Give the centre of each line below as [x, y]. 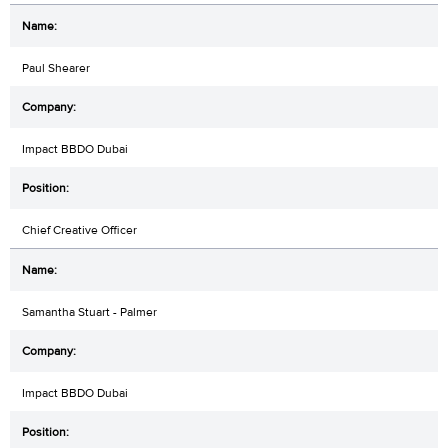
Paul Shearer [56, 67]
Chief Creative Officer [79, 229]
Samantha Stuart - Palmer [89, 311]
